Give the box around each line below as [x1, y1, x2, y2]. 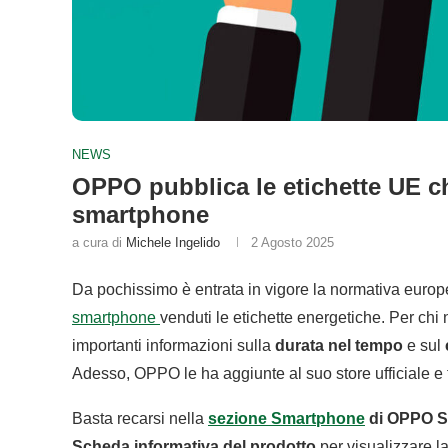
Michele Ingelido [126, 235, 220, 251]
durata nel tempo [275, 337, 403, 355]
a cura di [72, 235, 126, 251]
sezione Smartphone [208, 410, 365, 428]
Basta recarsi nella [72, 410, 208, 428]
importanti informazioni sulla [72, 337, 275, 355]
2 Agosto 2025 [251, 235, 334, 251]
